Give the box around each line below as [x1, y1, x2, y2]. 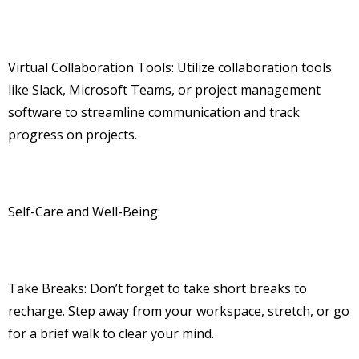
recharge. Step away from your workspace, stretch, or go [8, 302, 349, 321]
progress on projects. [8, 126, 137, 144]
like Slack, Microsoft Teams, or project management [8, 81, 321, 99]
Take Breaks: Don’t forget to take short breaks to [8, 280, 307, 298]
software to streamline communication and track [8, 103, 300, 122]
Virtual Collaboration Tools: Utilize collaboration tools [8, 58, 332, 77]
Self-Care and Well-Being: [8, 203, 160, 221]
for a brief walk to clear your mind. [8, 325, 214, 343]
